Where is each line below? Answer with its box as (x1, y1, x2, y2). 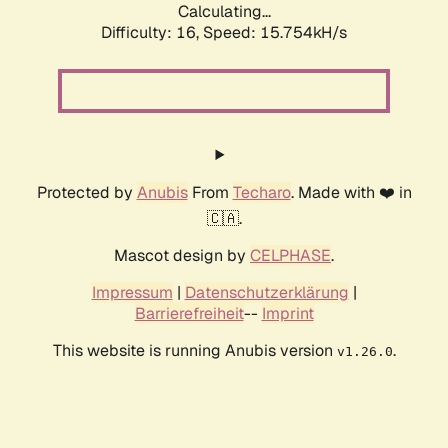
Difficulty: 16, (101, 22, 203, 44)
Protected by (36, 182, 137, 204)
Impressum (91, 282, 173, 304)
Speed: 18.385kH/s (203, 22, 347, 44)
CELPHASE (250, 245, 331, 267)
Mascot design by (114, 245, 250, 267)
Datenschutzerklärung (184, 282, 349, 304)
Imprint (261, 303, 314, 325)
